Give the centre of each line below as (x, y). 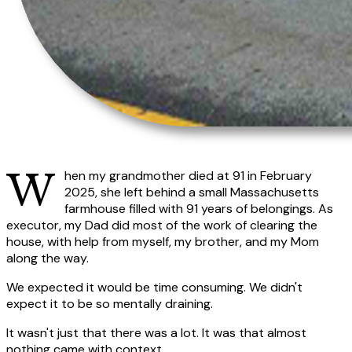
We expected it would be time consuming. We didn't (154, 287)
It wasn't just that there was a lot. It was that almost (156, 332)
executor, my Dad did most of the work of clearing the (162, 225)
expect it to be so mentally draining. (110, 303)
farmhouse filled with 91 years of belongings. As (199, 208)
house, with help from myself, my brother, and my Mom (163, 241)
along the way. (48, 258)
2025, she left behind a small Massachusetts (192, 192)
